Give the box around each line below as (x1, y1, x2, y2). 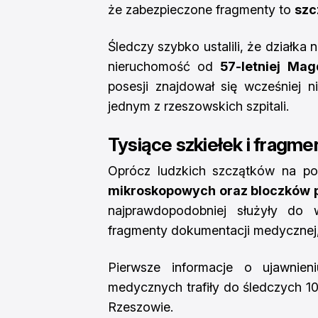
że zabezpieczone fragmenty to (108, 2, 295, 17)
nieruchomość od (108, 59, 221, 74)
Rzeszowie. (108, 300, 173, 314)
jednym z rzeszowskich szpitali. (108, 99, 289, 114)
